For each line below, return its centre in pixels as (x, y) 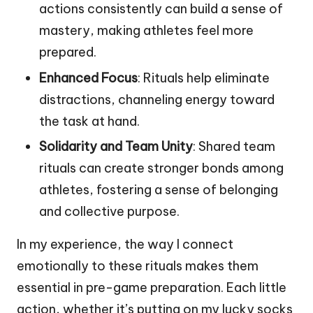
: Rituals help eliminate (204, 78)
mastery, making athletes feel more (146, 31)
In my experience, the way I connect (125, 244)
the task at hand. (89, 121)
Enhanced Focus (88, 78)
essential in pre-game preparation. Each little (152, 287)
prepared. (68, 52)
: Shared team (234, 146)
